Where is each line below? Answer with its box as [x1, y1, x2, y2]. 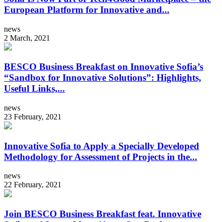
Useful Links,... [4, 83, 65, 94]
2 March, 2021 [4, 33, 50, 42]
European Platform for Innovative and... [4, 4, 169, 15]
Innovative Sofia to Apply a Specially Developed [4, 140, 199, 151]
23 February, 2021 [4, 112, 61, 121]
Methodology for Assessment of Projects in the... [4, 151, 197, 162]
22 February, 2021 [4, 180, 61, 189]
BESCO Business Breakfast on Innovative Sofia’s [4, 61, 203, 72]
